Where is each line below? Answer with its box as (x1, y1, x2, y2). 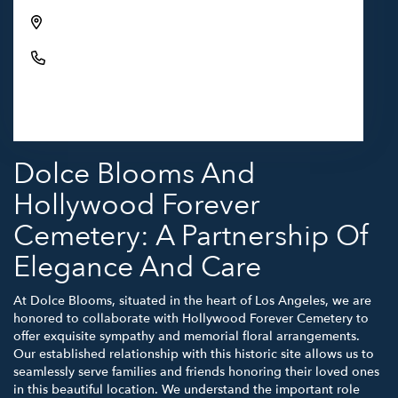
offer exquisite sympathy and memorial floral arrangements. (13, 328, 360, 346)
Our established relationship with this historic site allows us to (13, 346, 374, 363)
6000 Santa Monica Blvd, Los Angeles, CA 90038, (45, 4, 331, 22)
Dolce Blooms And (13, 155, 255, 195)
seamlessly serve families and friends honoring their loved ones (13, 363, 379, 381)
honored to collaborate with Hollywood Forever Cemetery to (13, 310, 369, 328)
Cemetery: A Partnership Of (13, 217, 369, 257)
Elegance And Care (13, 248, 261, 288)
